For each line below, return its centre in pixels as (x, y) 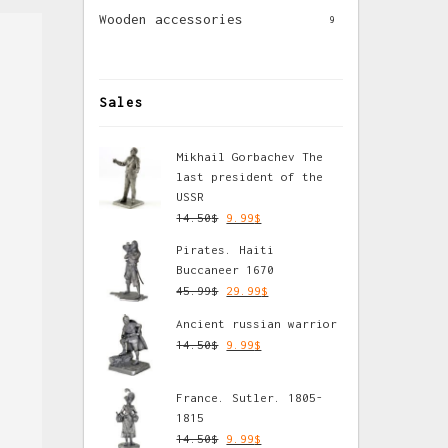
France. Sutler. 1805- (250, 397)
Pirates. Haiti (225, 249)
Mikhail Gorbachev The (250, 156)
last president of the (250, 176)
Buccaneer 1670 (225, 269)
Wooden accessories (171, 19)
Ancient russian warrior (257, 323)
